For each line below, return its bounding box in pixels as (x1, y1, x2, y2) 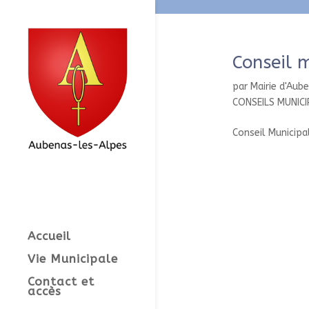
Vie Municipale (28, 251, 118, 266)
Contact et (28, 274, 94, 288)
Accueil (28, 228, 71, 243)
